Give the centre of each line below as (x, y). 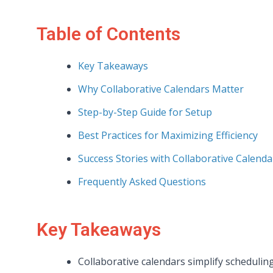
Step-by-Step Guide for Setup (145, 112)
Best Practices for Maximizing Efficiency (168, 135)
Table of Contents (108, 34)
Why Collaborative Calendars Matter (161, 89)
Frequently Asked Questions (142, 181)
